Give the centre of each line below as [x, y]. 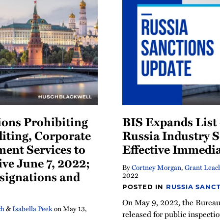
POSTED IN [144, 186]
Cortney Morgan [156, 167]
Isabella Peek [32, 208]
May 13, [75, 208]
